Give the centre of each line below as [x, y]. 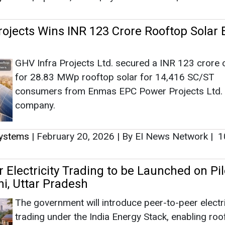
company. [35, 105]
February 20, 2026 [76, 136]
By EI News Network [165, 136]
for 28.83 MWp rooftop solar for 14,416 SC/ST [115, 77]
